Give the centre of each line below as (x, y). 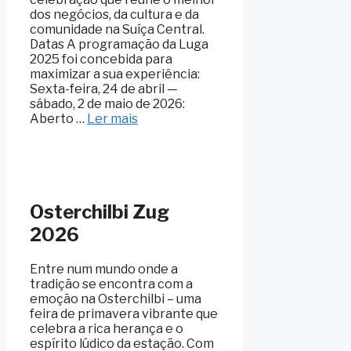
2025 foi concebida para (101, 59)
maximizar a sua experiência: (115, 74)
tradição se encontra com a (111, 284)
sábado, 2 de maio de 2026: (107, 103)
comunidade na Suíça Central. (117, 29)
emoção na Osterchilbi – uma (116, 299)
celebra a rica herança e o (107, 329)
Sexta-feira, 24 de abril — (104, 89)
